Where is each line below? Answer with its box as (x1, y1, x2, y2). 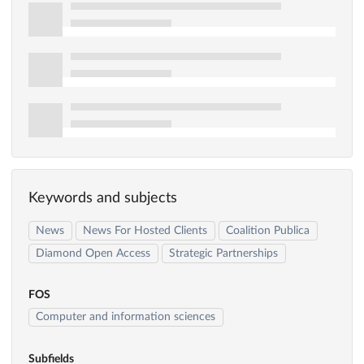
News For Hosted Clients (83, 225, 208, 237)
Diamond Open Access (36, 247, 151, 259)
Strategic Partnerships (169, 247, 279, 259)
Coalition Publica (226, 225, 310, 237)
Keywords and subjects (28, 191, 177, 206)
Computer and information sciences (36, 311, 216, 323)
